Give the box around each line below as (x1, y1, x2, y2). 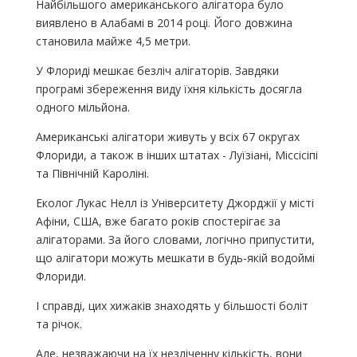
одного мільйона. (35, 99, 130, 115)
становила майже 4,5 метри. (35, 33, 190, 49)
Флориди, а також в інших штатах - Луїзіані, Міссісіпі (35, 147, 318, 163)
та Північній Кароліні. (35, 165, 149, 181)
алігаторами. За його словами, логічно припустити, (35, 231, 315, 247)
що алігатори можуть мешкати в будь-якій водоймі (35, 249, 315, 265)
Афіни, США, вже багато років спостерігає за (35, 213, 280, 229)
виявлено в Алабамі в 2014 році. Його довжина (35, 14, 292, 30)
